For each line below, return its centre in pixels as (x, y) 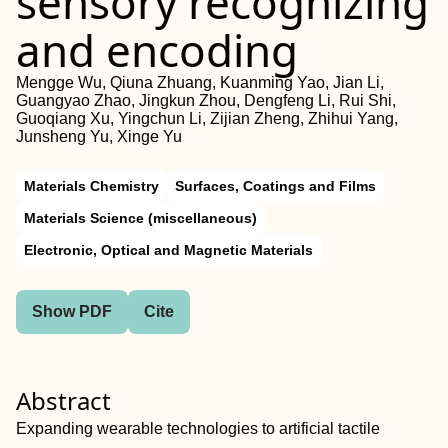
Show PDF (72, 311)
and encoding (157, 50)
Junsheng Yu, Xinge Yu (99, 136)
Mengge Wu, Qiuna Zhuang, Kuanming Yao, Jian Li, (200, 82)
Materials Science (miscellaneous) (140, 218)
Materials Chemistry (91, 186)
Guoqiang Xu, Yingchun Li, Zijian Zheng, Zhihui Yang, (207, 118)
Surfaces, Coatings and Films (275, 186)
